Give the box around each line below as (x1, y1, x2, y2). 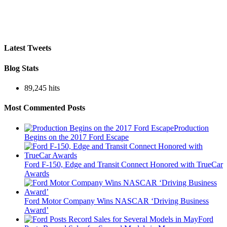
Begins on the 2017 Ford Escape (24, 132, 129, 141)
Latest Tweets (4, 44, 51, 53)
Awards (24, 169, 49, 178)
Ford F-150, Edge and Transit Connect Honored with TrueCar (24, 160, 223, 169)
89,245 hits (24, 84, 60, 93)
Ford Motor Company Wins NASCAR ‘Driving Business (24, 196, 209, 205)
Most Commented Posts (4, 103, 85, 112)
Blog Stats (4, 63, 39, 72)
